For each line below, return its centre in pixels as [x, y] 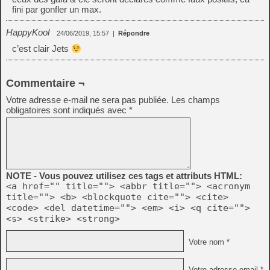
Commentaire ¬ [46, 83]
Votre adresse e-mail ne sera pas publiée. [87, 100]
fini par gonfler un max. [57, 10]
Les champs [196, 100]
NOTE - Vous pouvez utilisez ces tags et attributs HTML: [124, 176]
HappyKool [28, 33]
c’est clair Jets [42, 49]
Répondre [134, 33]
